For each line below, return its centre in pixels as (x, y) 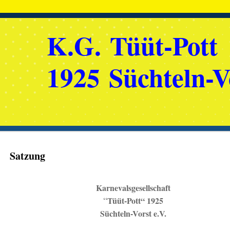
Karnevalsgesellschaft (133, 188)
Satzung (27, 156)
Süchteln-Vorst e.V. (133, 213)
